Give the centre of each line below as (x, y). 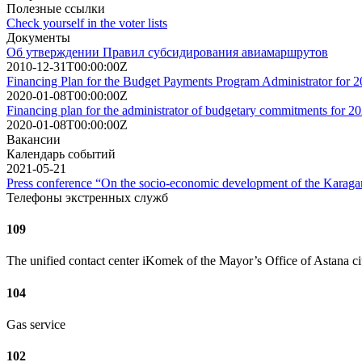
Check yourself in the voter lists (87, 23)
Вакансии (34, 139)
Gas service (36, 324)
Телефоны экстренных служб (87, 197)
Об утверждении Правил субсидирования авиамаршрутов (167, 52)
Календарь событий (61, 154)
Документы (38, 37)
